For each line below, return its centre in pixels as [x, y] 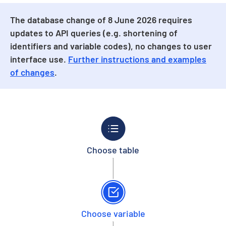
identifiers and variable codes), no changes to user [111, 46]
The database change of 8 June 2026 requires [101, 19]
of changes [32, 72]
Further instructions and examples [137, 59]
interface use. [39, 59]
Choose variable [113, 213]
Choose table [113, 150]
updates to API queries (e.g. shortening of [94, 33]
